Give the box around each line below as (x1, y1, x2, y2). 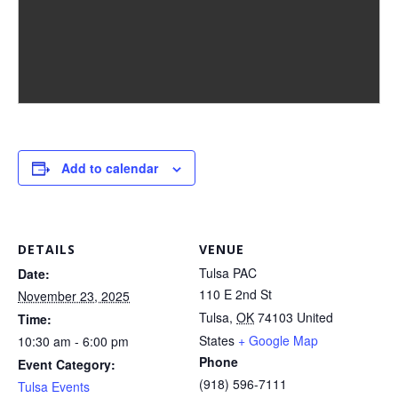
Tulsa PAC (199, 264, 257, 282)
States (199, 331, 235, 349)
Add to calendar (61, 159, 158, 177)
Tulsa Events (18, 378, 90, 395)
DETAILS (18, 241, 76, 258)
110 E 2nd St (199, 285, 272, 303)
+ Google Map (238, 331, 318, 349)
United (297, 308, 333, 326)
